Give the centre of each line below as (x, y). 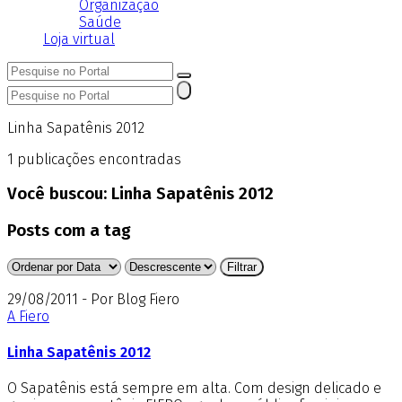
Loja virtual (79, 39)
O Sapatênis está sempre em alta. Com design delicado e (194, 389)
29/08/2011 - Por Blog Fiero (93, 299)
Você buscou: (59, 194)
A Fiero (28, 316)
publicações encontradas (97, 159)
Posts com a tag (69, 231)
